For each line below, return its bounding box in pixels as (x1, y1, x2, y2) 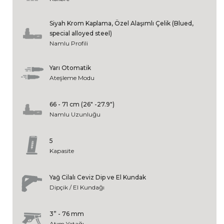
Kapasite (49, 146, 74, 154)
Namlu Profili (49, 39, 88, 47)
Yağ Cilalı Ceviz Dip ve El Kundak (49, 173, 146, 181)
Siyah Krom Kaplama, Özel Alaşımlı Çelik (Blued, (49, 19, 193, 27)
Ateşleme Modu (49, 73, 94, 81)
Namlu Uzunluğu (49, 110, 100, 118)
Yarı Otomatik (49, 63, 91, 71)
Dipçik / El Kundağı (49, 183, 104, 191)
